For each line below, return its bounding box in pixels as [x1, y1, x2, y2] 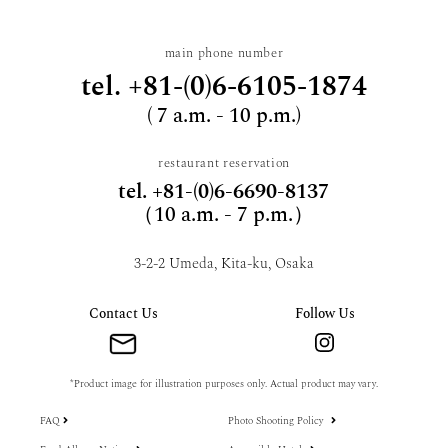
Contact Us [88, 303, 158, 324]
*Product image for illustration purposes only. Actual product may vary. [70, 376, 378, 393]
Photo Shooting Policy [227, 413, 326, 430]
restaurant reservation [158, 154, 290, 174]
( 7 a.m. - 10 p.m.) [146, 99, 301, 132]
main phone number [164, 43, 284, 63]
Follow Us [294, 303, 355, 324]
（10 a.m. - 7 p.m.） [133, 198, 315, 231]
